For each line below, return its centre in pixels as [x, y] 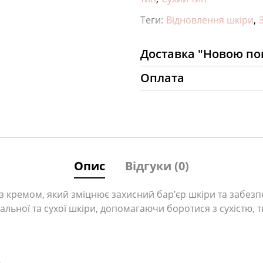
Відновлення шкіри [210, 20]
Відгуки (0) [157, 166]
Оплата [162, 78]
